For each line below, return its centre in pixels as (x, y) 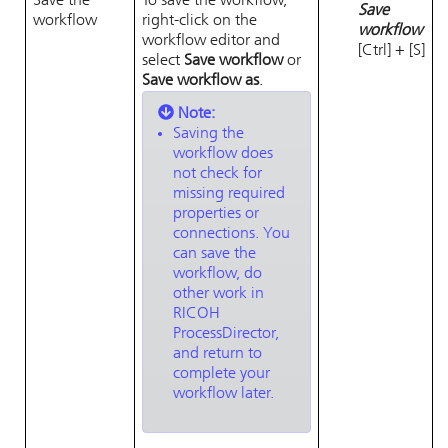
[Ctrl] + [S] (391, 50)
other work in (218, 294)
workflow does (223, 154)
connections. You (231, 234)
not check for (217, 174)
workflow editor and (211, 41)
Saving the (208, 134)
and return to (217, 354)
